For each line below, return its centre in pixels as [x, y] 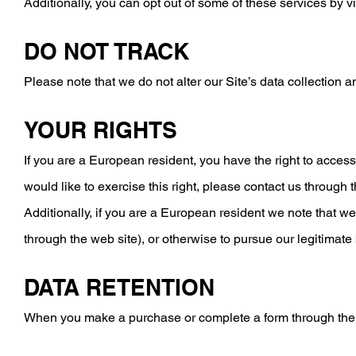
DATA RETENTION [119, 287]
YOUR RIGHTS [101, 130]
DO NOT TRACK [106, 51]
